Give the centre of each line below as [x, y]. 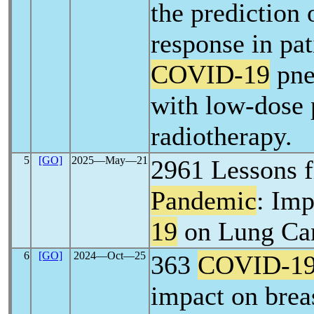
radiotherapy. [221, 136]
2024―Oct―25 [110, 255]
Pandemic [204, 200]
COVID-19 [210, 74]
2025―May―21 [110, 160]
